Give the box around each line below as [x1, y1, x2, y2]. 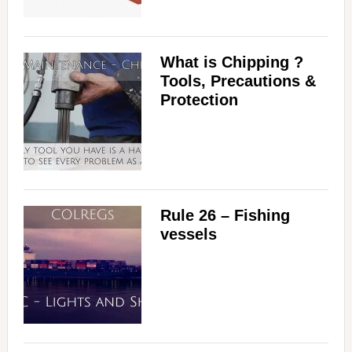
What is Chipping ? [159, 53, 303, 71]
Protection [159, 90, 238, 108]
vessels [159, 225, 217, 243]
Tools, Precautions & [159, 71, 316, 90]
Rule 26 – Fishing [159, 206, 290, 224]
